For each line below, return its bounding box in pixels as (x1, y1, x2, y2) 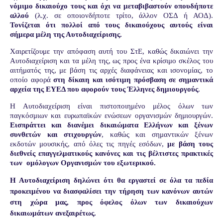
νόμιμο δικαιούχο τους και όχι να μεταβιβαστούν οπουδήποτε (10, 1, 213, 10)
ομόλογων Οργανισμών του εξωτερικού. (26, 158, 156, 167)
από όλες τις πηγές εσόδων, (73, 139, 168, 148)
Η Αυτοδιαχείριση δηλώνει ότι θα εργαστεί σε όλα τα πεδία (10, 176, 213, 184)
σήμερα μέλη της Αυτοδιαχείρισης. (10, 30, 122, 38)
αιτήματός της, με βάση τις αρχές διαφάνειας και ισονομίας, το (10, 66, 213, 74)
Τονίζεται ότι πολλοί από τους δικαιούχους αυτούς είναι (10, 20, 213, 29)
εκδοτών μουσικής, (10, 139, 70, 148)
